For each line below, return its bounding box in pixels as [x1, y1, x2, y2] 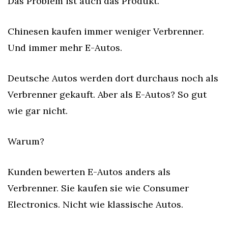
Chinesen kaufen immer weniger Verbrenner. [8, 25, 204, 37]
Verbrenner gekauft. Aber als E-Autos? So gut [8, 89, 207, 100]
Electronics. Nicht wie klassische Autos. [8, 198, 183, 210]
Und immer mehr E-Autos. [8, 42, 122, 53]
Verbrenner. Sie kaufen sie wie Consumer [8, 182, 189, 194]
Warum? [8, 135, 44, 147]
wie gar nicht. [8, 105, 68, 117]
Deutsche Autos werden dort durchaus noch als [8, 72, 218, 84]
